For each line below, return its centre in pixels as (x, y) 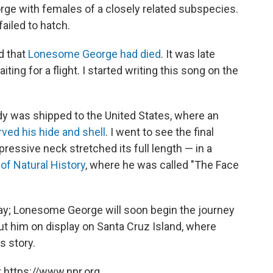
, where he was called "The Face (162, 165)
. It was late (188, 54)
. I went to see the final (160, 132)
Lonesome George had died (94, 54)
